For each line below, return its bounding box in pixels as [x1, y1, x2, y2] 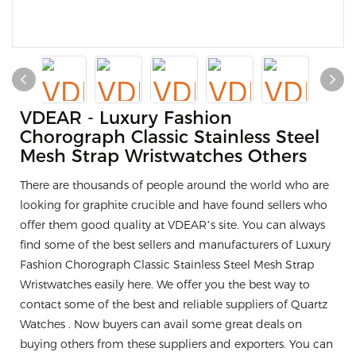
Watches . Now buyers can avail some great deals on [20, 317, 302, 331]
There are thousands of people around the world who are [20, 178, 329, 192]
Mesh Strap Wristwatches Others [20, 145, 307, 167]
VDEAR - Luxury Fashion [20, 107, 232, 129]
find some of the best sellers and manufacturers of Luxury [20, 238, 331, 252]
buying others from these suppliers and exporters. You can [20, 337, 333, 351]
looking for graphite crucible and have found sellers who [20, 198, 327, 212]
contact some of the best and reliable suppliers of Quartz [20, 297, 327, 311]
